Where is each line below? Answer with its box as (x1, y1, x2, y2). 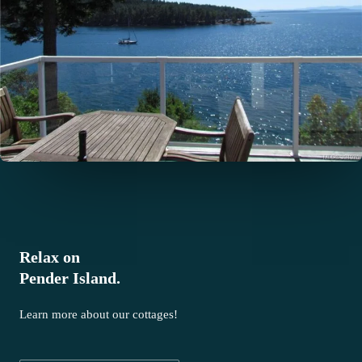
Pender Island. (19, 269, 120, 288)
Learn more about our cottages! (19, 308, 178, 322)
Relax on (19, 248, 80, 267)
